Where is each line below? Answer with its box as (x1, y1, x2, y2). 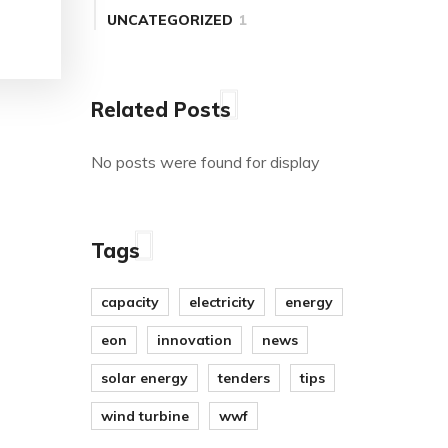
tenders (218, 369, 270, 388)
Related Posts (91, 97, 231, 123)
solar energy (101, 369, 188, 388)
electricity (189, 293, 255, 312)
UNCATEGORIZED (106, 11, 233, 30)
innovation (157, 331, 232, 350)
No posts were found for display (91, 152, 320, 173)
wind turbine (101, 407, 189, 426)
